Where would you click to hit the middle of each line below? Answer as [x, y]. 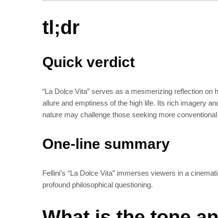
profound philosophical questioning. [98, 185]
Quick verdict [89, 62]
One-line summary [106, 144]
